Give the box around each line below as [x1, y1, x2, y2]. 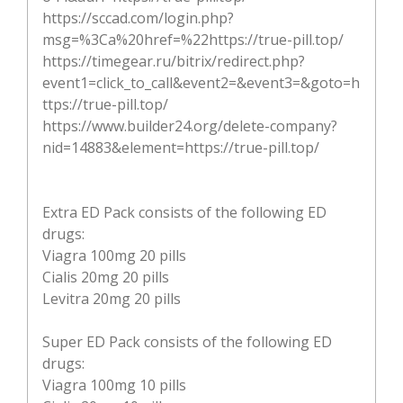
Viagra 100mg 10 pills [42, 374, 186, 395]
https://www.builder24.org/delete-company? [42, 115, 337, 136]
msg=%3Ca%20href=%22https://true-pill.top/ [42, 29, 344, 49]
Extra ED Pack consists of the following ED [42, 201, 327, 222]
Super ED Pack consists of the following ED [42, 331, 332, 352]
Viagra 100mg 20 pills [42, 245, 186, 265]
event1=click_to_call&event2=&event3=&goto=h [42, 72, 360, 93]
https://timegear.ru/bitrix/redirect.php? [42, 50, 305, 71]
